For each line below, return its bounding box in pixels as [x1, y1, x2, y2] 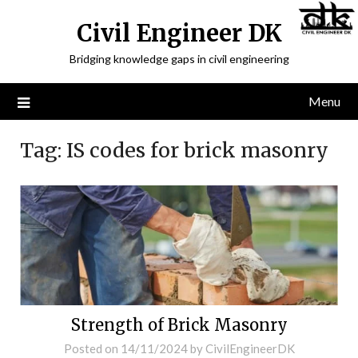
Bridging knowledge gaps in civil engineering [69, 52, 289, 66]
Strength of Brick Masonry [70, 315, 288, 335]
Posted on [63, 341, 121, 356]
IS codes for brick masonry [66, 137, 328, 163]
